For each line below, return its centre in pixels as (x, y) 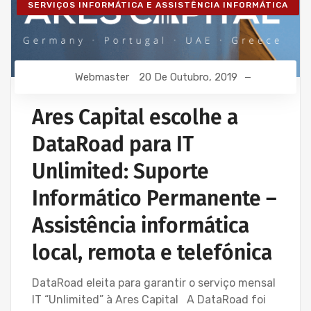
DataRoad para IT (113, 144)
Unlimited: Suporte (120, 171)
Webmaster (102, 77)
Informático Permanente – (154, 198)
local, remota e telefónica (152, 252)
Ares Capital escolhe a (135, 117)
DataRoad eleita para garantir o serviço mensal (154, 283)
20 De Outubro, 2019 (188, 77)
